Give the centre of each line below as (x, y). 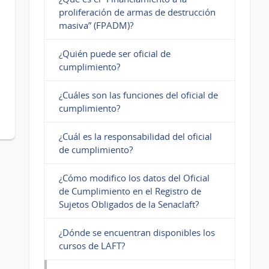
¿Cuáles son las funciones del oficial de (138, 95)
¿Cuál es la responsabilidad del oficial (135, 137)
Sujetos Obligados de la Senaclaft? (128, 204)
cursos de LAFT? (92, 246)
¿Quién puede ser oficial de (114, 54)
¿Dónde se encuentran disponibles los (137, 233)
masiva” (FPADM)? (96, 26)
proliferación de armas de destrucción (137, 12)
